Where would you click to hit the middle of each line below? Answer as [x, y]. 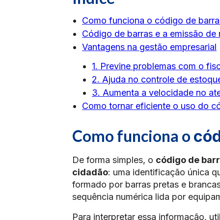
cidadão [90, 172]
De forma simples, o [114, 160]
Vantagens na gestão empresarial [149, 47]
